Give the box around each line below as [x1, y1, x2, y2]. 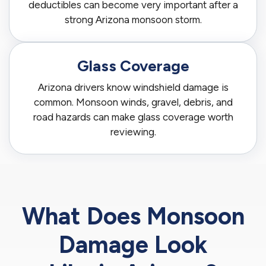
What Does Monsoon [21, 201, 245, 230]
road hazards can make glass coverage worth [33, 110, 233, 123]
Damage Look [59, 230, 207, 259]
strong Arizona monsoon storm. [64, 13, 202, 26]
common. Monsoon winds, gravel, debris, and [33, 96, 233, 108]
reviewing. [110, 125, 156, 138]
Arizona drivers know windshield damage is [37, 81, 229, 93]
